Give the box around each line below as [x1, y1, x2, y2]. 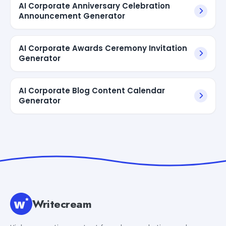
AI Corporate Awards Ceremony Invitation [19, 42, 187, 53]
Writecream [32, 195, 92, 212]
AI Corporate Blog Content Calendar [19, 85, 165, 96]
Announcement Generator [19, 10, 125, 21]
